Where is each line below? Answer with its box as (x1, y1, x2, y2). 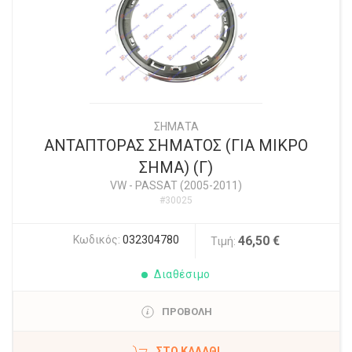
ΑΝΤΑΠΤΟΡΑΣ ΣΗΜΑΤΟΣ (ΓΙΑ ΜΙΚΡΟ (44, 136, 308, 155)
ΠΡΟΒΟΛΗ (161, 306, 212, 317)
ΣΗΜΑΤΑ (153, 120, 199, 133)
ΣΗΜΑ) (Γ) (139, 158, 213, 177)
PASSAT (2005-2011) (135, 179, 242, 192)
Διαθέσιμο (154, 268, 211, 280)
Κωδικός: (72, 233, 123, 246)
